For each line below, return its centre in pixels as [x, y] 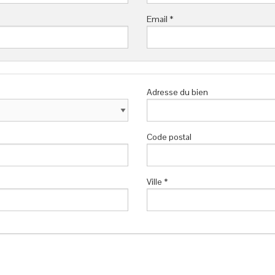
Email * [160, 19]
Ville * [157, 182]
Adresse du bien [177, 92]
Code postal [169, 137]
